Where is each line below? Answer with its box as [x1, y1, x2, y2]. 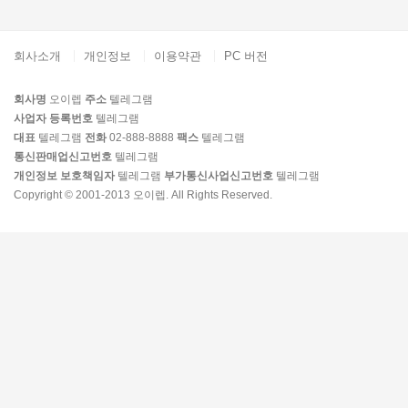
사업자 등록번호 [14, 112, 93, 125]
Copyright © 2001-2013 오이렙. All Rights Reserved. [14, 189, 272, 201]
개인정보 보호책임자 [14, 169, 115, 182]
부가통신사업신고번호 [164, 169, 273, 182]
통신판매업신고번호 [14, 150, 112, 163]
